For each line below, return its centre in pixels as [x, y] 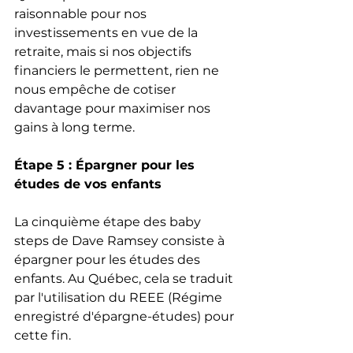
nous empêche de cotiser [97, 90]
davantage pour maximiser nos [114, 109]
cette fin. [43, 336]
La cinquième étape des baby [109, 222]
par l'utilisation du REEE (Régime [120, 298]
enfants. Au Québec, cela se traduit [125, 279]
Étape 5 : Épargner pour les [106, 165]
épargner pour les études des [109, 260]
